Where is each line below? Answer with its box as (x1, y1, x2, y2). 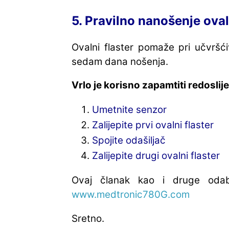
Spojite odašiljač (92, 134, 166, 147)
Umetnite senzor (92, 104, 167, 116)
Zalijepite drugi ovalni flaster (92, 150, 220, 162)
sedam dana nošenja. (72, 55, 168, 67)
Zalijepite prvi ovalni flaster (92, 119, 214, 131)
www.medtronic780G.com (72, 189, 190, 201)
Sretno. (72, 213, 104, 225)
